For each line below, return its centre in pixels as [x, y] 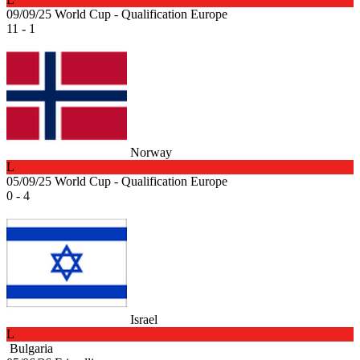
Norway [151, 152]
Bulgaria [31, 348]
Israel [144, 319]
